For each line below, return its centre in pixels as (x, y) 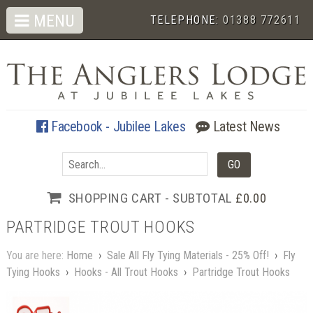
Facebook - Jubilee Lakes (117, 126)
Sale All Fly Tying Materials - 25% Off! (188, 256)
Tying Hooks (33, 272)
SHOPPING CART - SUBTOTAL (152, 198)
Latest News (245, 126)
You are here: (36, 256)
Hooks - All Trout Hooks (126, 272)
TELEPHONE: (187, 20)
